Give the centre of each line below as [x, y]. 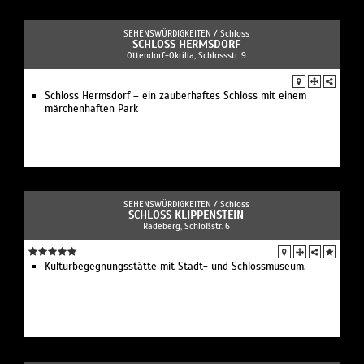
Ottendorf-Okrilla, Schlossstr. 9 [186, 56]
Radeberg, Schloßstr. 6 [186, 226]
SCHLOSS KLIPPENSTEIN [186, 215]
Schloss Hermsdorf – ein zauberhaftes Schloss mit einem [175, 96]
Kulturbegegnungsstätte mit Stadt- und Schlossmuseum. [175, 267]
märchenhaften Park [91, 109]
